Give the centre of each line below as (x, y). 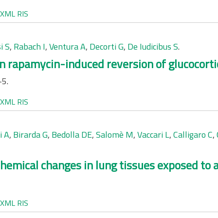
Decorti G (107, 46)
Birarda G (30, 135)
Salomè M (115, 135)
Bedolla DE (72, 135)
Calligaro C (193, 135)
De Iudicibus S (153, 46)
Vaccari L (153, 135)
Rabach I (29, 46)
